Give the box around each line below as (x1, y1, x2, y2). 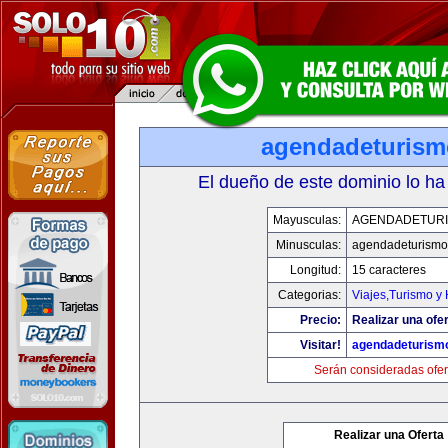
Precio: (299, 313, 341, 327)
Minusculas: (275, 238, 341, 252)
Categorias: (277, 288, 341, 302)
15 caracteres (351, 263, 426, 277)
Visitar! (299, 338, 341, 352)
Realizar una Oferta (334, 428, 444, 442)
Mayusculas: (272, 213, 341, 227)
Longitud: (289, 263, 341, 277)
